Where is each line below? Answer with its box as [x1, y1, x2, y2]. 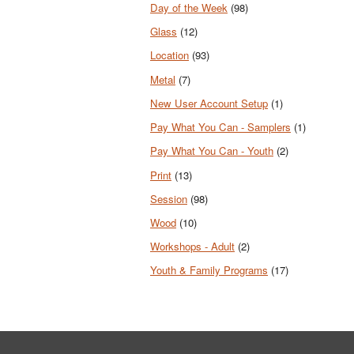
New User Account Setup [150, 95, 268, 111]
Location [150, 47, 189, 63]
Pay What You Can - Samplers [150, 119, 291, 135]
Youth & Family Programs [150, 262, 268, 278]
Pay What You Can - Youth [150, 143, 273, 159]
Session [150, 190, 187, 206]
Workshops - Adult [150, 239, 235, 254]
